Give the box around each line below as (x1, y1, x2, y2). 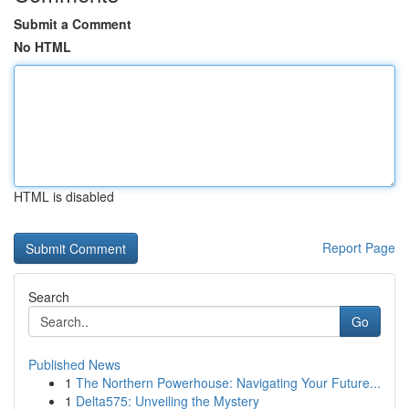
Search (28, 288, 69, 306)
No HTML (14, 37, 71, 56)
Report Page (322, 238, 395, 257)
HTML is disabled (14, 187, 114, 205)
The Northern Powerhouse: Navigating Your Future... (76, 373, 381, 392)
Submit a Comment (14, 15, 131, 33)
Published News (28, 355, 121, 373)
